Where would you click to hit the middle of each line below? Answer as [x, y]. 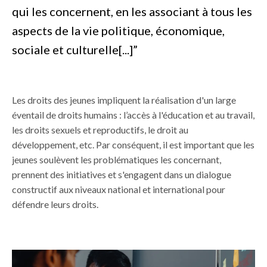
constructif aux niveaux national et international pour [119, 189]
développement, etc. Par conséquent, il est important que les [133, 144]
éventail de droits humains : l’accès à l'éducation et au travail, [133, 114]
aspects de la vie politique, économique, [118, 30]
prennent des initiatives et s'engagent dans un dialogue [122, 174]
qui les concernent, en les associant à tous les [132, 11]
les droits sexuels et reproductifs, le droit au [100, 129]
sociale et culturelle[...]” [75, 49]
